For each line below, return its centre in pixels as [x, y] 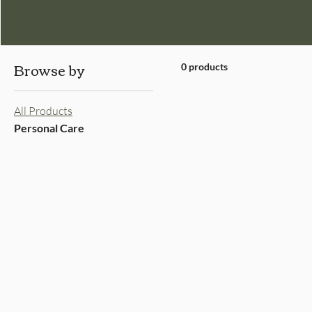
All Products [43, 111]
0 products [204, 67]
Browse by [49, 69]
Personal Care [49, 128]
